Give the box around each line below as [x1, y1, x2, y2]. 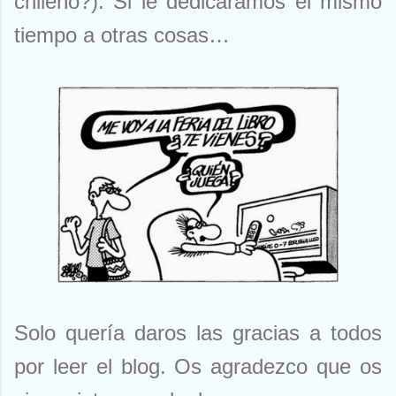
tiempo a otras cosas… [14, 23, 230, 48]
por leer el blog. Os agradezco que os [14, 354, 382, 379]
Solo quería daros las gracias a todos [14, 321, 382, 346]
